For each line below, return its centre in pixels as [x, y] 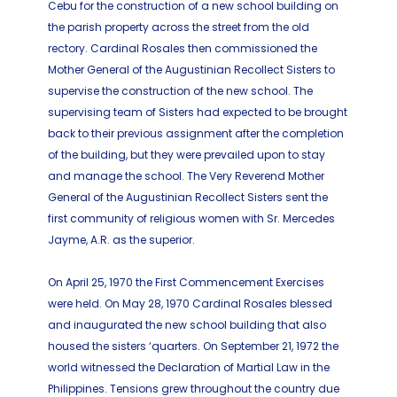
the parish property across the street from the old [179, 27]
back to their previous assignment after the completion [196, 133]
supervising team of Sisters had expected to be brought [198, 112]
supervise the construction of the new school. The [180, 90]
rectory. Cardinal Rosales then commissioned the [183, 48]
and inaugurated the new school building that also [187, 324]
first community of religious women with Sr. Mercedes [191, 218]
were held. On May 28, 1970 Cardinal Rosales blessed [190, 303]
